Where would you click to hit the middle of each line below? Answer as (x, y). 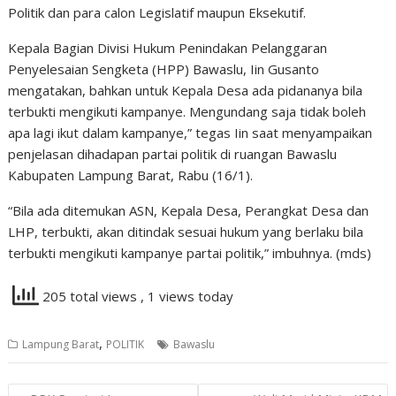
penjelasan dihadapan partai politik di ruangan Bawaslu (173, 154)
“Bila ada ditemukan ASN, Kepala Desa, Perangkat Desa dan (189, 210)
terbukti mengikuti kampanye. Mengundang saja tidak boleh (187, 111)
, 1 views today (187, 297)
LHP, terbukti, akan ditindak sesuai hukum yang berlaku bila (186, 232)
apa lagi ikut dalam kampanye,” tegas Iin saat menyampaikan (190, 133)
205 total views (90, 297)
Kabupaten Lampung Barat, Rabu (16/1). (131, 175)
